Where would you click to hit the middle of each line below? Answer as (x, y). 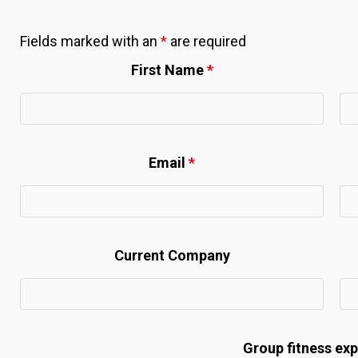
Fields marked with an (90, 41)
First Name (169, 70)
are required (207, 41)
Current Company (172, 255)
